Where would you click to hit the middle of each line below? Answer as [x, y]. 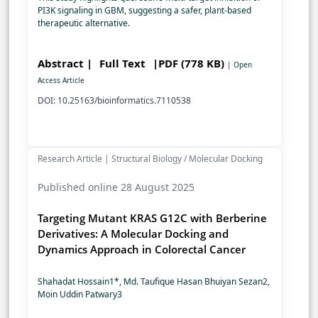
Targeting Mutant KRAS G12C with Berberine [152, 218]
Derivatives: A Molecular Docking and [133, 234]
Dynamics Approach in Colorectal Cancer [142, 250]
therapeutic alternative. [84, 23]
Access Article [61, 81]
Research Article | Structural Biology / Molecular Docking [150, 159]
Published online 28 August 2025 [116, 187]
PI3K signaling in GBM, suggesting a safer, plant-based [144, 11]
